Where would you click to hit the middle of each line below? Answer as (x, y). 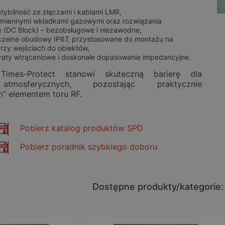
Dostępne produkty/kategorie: (158, 187)
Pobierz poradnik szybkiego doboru (89, 147)
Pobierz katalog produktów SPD (82, 128)
